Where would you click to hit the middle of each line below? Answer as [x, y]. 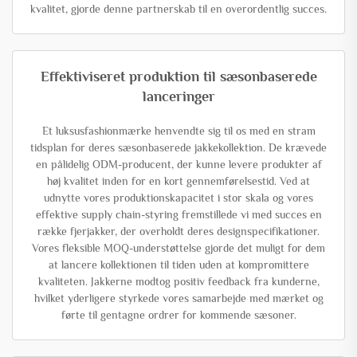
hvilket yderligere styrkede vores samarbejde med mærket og [178, 298]
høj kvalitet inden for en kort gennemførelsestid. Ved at [178, 180]
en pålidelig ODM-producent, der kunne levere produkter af [178, 164]
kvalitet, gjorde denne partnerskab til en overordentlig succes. [178, 8]
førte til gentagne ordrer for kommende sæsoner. [178, 314]
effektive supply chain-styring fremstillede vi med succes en [178, 214]
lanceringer [178, 96]
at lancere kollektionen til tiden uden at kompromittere [178, 264]
